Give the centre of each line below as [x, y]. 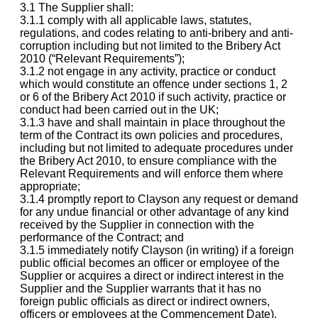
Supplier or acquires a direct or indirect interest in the [152, 275]
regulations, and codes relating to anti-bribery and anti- [157, 33]
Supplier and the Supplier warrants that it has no [141, 288]
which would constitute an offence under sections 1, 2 [154, 84]
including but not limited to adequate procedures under [157, 148]
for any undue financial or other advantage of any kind [154, 212]
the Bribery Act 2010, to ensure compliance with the [148, 160]
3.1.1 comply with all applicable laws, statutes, [136, 20]
